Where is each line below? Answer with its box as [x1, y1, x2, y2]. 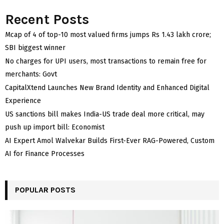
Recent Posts [5, 11, 89, 28]
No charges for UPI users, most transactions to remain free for [5, 57, 206, 66]
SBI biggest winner [5, 43, 65, 52]
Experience [5, 96, 41, 105]
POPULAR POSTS [15, 185, 75, 195]
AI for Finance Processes [5, 149, 84, 158]
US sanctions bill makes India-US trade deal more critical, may [5, 110, 204, 119]
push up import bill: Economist [5, 123, 104, 132]
